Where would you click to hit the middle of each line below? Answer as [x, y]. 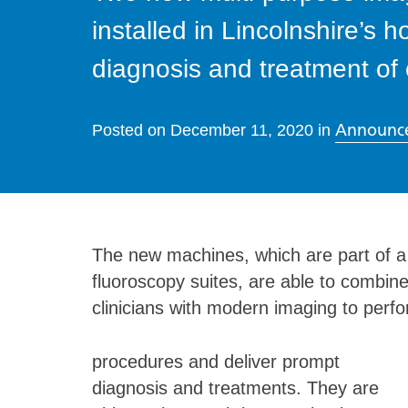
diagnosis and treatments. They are [235, 388]
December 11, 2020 [241, 131]
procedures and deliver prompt [215, 361]
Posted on [131, 131]
